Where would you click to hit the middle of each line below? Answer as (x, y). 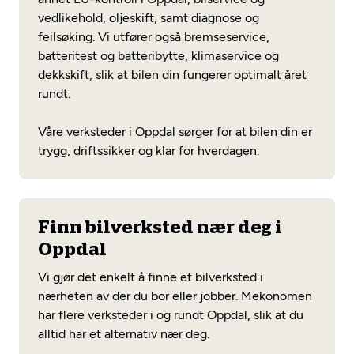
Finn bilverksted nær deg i (160, 228)
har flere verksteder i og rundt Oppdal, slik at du (171, 315)
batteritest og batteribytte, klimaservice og (158, 56)
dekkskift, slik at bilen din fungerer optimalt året (172, 75)
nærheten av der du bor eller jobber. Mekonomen (175, 296)
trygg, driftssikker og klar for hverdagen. (149, 151)
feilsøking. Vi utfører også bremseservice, (154, 37)
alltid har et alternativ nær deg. (124, 334)
